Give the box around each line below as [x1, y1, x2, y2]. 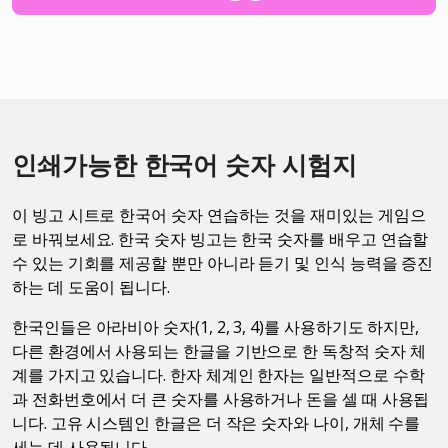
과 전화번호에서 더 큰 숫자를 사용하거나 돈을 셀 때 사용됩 [12, 387, 430, 410]
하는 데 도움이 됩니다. [12, 275, 170, 298]
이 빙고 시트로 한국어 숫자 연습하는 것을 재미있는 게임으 [12, 203, 426, 226]
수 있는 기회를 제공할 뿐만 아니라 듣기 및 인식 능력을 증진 [12, 251, 434, 274]
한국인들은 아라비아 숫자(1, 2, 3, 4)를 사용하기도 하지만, [12, 315, 420, 338]
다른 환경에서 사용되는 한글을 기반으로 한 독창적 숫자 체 [12, 339, 426, 362]
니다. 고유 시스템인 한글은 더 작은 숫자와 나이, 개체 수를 [12, 411, 421, 434]
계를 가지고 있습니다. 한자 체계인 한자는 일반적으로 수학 [12, 363, 425, 386]
